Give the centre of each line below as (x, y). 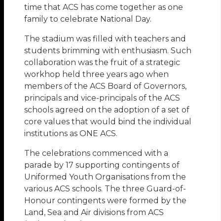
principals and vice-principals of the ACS (102, 98)
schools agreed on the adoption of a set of (107, 110)
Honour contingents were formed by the (106, 201)
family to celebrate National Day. (88, 19)
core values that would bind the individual (108, 122)
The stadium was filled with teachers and (105, 39)
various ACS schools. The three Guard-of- (105, 189)
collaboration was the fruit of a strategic (102, 63)
